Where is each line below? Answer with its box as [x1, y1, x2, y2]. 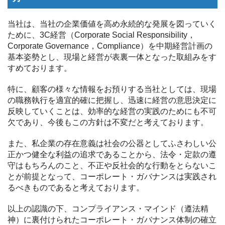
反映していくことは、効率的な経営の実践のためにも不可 [8, 107, 216, 116]
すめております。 [8, 64, 72, 72]
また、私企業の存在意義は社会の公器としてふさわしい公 [8, 139, 216, 148]
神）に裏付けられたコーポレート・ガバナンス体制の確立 [8, 215, 216, 224]
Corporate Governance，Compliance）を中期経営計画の [8, 42, 212, 50]
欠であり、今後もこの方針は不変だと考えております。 [8, 118, 208, 127]
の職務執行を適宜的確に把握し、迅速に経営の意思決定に [8, 96, 216, 104]
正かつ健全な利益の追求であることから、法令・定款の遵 [8, 150, 216, 159]
